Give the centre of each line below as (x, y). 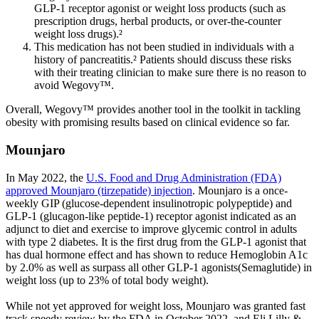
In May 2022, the (46, 177)
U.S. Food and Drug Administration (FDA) (184, 177)
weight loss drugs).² (78, 34)
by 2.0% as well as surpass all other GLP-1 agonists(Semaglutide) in (159, 267)
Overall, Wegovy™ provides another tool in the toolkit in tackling (153, 110)
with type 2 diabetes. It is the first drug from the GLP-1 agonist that (156, 241)
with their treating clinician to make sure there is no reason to (170, 73)
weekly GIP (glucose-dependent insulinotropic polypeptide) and (149, 203)
